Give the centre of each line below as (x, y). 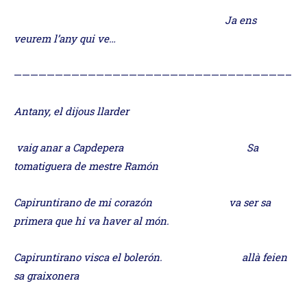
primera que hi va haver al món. (93, 220)
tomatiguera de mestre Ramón (86, 165)
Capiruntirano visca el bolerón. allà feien (150, 257)
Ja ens (135, 20)
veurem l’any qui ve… (73, 38)
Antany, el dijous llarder (104, 111)
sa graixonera (48, 275)
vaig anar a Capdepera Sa (136, 147)
